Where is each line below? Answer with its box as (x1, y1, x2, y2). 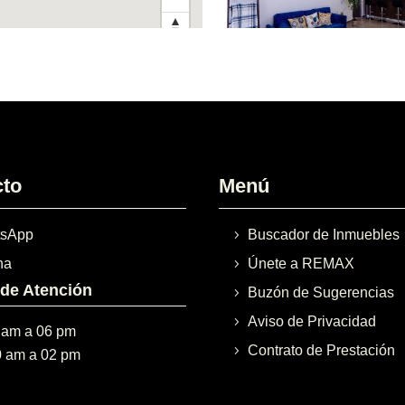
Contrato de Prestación (248, 343, 396, 359)
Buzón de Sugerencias (248, 285, 395, 301)
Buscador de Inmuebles (248, 227, 400, 243)
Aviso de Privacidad (248, 314, 377, 330)
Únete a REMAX (248, 256, 355, 272)
